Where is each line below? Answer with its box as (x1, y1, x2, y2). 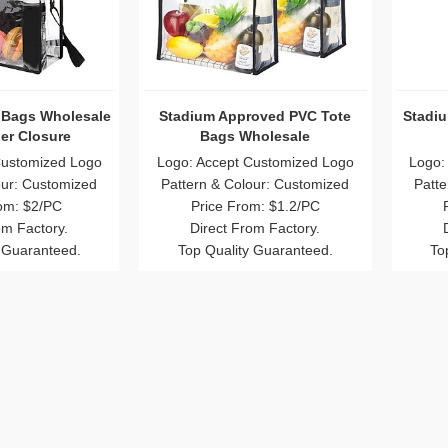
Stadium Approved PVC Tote (159, 108, 352, 125)
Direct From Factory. (190, 220, 321, 237)
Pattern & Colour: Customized (161, 176, 350, 193)
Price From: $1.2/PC (190, 198, 320, 215)
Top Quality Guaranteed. (177, 242, 333, 259)
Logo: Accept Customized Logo (156, 154, 354, 171)
